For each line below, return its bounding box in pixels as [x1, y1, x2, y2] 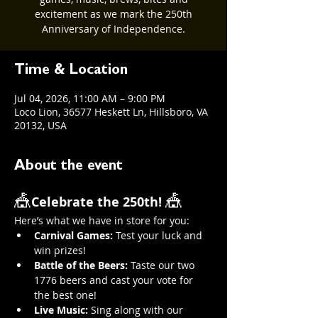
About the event [14, 160, 123, 174]
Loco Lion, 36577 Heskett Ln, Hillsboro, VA [14, 105, 208, 119]
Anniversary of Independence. [42, 22, 185, 35]
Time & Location [14, 64, 128, 78]
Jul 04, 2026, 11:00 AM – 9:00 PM [14, 92, 165, 105]
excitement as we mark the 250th [35, 7, 192, 21]
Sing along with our [88, 303, 186, 317]
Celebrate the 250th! [31, 193, 165, 211]
